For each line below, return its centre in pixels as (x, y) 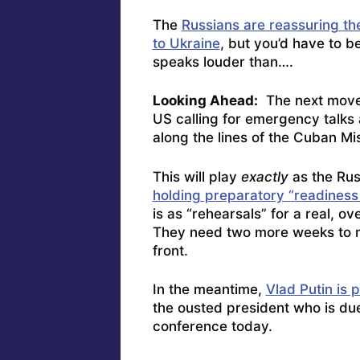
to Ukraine (186, 43)
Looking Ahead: (205, 101)
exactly (264, 176)
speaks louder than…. (223, 61)
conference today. (212, 327)
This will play (196, 176)
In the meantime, (209, 290)
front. (170, 250)
